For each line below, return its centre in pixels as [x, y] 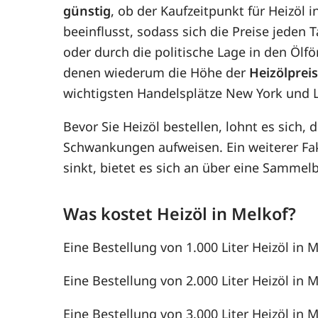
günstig [87, 10]
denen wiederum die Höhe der [157, 72]
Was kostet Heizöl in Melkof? [180, 213]
